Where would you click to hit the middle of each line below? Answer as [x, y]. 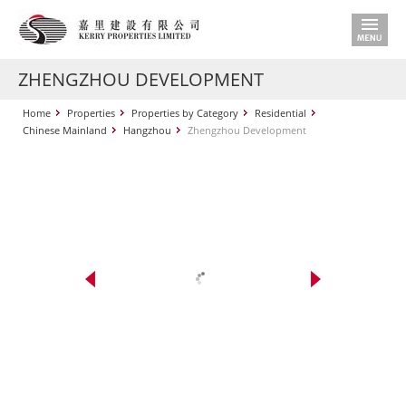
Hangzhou [147, 130]
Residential [280, 113]
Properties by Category [185, 113]
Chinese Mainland [65, 130]
